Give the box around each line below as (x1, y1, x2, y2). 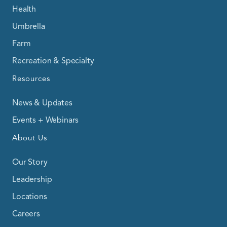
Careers (12, 209, 40, 219)
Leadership (12, 174, 52, 185)
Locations (12, 192, 47, 202)
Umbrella (12, 21, 45, 32)
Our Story (12, 157, 48, 168)
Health (12, 4, 36, 15)
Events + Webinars (12, 115, 79, 126)
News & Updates (12, 98, 72, 108)
